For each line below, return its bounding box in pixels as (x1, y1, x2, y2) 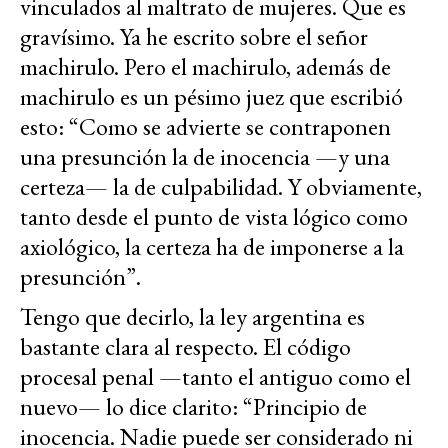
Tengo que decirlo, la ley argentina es (20, 300, 365, 332)
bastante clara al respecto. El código (20, 330, 351, 362)
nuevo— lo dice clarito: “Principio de (20, 390, 367, 422)
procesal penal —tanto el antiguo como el (20, 360, 411, 392)
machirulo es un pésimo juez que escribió (20, 80, 403, 112)
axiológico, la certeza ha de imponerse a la (20, 230, 404, 262)
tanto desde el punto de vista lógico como (20, 200, 408, 232)
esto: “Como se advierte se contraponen (20, 110, 391, 142)
